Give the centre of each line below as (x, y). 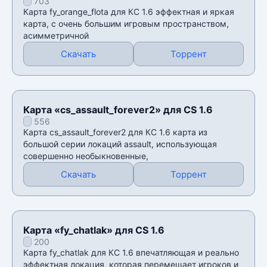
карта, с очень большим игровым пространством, (126, 23)
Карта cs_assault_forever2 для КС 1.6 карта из (115, 132)
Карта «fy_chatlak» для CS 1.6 (94, 230)
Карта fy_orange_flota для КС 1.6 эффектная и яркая (129, 11)
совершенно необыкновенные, (86, 156)
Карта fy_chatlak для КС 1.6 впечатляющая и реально (131, 252)
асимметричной (56, 35)
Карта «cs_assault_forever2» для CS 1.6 (118, 109)
